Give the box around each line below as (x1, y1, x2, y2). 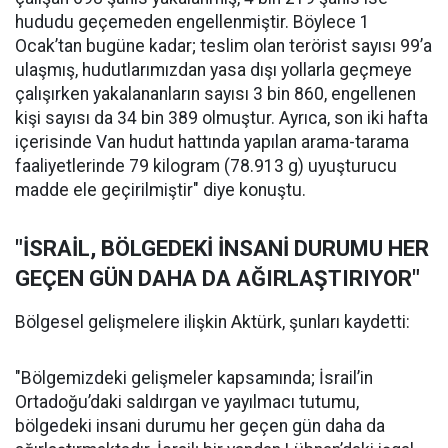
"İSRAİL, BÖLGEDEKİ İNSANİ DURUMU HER (15, 236, 429, 262)
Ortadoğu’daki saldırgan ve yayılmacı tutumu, (15, 392, 359, 413)
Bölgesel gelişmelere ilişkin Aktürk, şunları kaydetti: (15, 312, 410, 333)
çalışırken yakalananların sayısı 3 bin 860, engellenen (15, 84, 416, 105)
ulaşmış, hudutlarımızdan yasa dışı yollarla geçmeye (15, 60, 412, 81)
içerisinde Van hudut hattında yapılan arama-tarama (15, 132, 409, 153)
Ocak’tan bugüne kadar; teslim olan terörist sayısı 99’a (15, 36, 432, 57)
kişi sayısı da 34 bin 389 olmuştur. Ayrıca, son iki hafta (15, 108, 428, 129)
